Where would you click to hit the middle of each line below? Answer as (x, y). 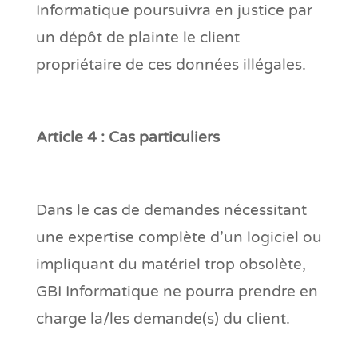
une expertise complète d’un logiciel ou (179, 237)
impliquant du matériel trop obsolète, (171, 264)
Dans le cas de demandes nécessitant (171, 210)
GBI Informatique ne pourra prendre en (177, 291)
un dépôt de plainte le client (137, 37)
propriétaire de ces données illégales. (171, 64)
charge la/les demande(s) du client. (163, 318)
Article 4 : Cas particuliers (127, 137)
